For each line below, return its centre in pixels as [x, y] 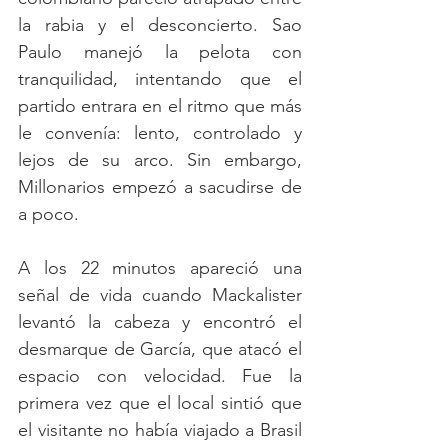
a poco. [48, 214]
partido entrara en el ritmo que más [160, 106]
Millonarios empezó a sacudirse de [160, 187]
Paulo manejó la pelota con [160, 52]
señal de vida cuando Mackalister [160, 295]
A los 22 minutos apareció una [160, 268]
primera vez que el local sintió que [160, 403]
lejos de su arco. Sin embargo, [160, 160]
